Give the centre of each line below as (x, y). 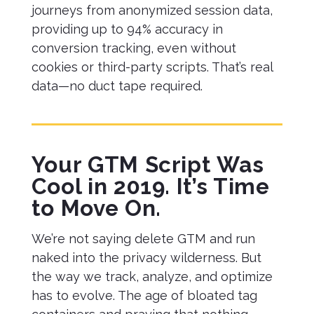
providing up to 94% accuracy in (127, 29)
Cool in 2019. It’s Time (150, 186)
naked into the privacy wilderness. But (146, 258)
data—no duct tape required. (117, 86)
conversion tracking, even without (134, 48)
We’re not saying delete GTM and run (143, 239)
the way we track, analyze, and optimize (152, 277)
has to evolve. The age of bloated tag (144, 295)
